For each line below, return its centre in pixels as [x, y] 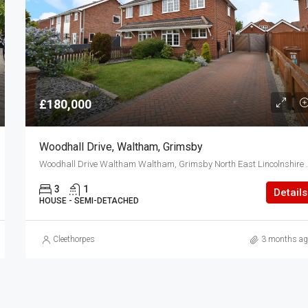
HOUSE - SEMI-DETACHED [89, 201]
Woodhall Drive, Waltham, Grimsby [121, 147]
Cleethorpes [74, 239]
